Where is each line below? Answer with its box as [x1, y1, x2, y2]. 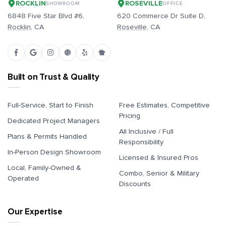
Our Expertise [8, 206, 63, 217]
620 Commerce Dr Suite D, [117, 12, 205, 21]
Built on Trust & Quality [8, 71, 99, 82]
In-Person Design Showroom [8, 147, 101, 156]
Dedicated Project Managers [8, 116, 100, 125]
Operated [8, 174, 39, 183]
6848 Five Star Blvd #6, [8, 12, 84, 21]
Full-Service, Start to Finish [8, 100, 93, 109]
